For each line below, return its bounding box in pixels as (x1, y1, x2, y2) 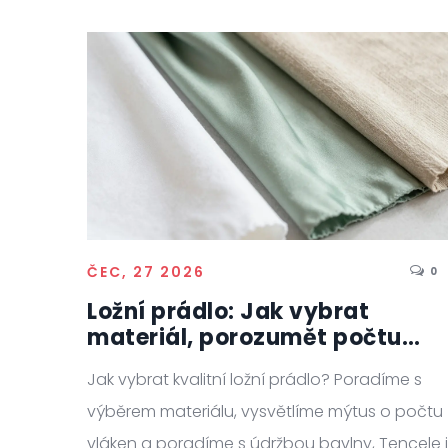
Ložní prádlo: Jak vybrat (87, 296, 369, 328)
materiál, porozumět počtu (87, 322, 402, 354)
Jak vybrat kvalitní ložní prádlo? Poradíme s (87, 368, 422, 392)
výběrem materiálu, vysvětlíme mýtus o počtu (87, 400, 443, 424)
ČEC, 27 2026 (87, 262, 205, 283)
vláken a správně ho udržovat (87, 348, 434, 380)
